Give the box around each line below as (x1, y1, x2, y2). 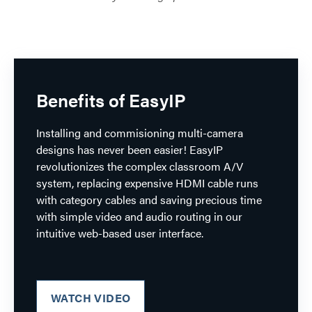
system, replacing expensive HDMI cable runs (36, 174, 258, 191)
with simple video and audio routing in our (36, 208, 242, 224)
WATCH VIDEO (51, 289, 131, 306)
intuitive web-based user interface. (36, 224, 203, 241)
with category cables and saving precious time (36, 191, 262, 208)
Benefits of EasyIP (36, 86, 186, 113)
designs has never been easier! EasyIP (36, 141, 223, 157)
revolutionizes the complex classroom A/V (36, 157, 243, 174)
